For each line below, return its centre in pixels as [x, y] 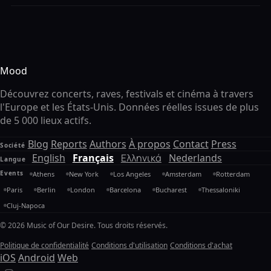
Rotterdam [233, 174]
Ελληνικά [141, 158]
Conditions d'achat [201, 245]
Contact [191, 144]
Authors [108, 144]
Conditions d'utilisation [129, 245]
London [83, 189]
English [48, 158]
